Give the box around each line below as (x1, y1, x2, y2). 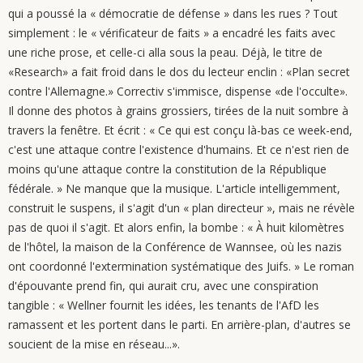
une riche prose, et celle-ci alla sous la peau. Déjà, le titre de (8, 45, 322, 60)
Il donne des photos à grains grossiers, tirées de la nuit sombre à (8, 103, 348, 118)
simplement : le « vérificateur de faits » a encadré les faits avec (8, 25, 335, 41)
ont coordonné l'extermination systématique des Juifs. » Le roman (8, 258, 354, 274)
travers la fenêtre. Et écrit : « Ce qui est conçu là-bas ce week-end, (8, 122, 352, 138)
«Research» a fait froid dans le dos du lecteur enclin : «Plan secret (8, 64, 350, 79)
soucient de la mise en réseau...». (8, 336, 180, 352)
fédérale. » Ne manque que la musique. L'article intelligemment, (8, 181, 340, 196)
